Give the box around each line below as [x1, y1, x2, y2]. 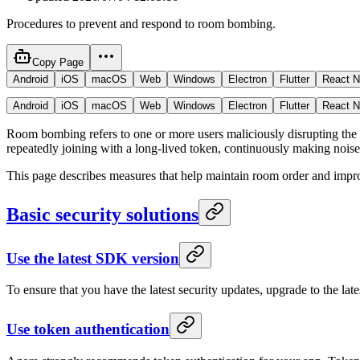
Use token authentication [6, 321, 170, 338]
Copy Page [32, 55, 84, 68]
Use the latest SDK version [6, 249, 179, 267]
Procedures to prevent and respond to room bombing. [6, 16, 276, 31]
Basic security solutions [6, 203, 198, 225]
